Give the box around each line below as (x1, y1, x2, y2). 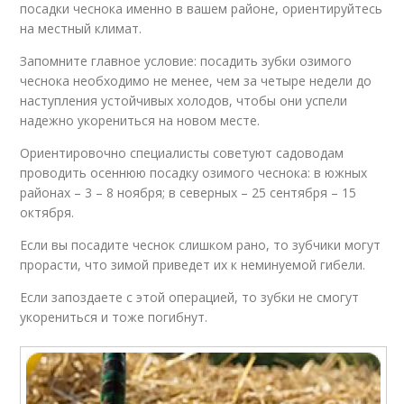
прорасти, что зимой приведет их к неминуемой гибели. (20, 255, 366, 273)
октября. (20, 203, 75, 221)
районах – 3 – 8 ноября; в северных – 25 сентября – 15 (20, 183, 357, 201)
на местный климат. (20, 19, 142, 37)
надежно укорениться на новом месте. (20, 111, 261, 129)
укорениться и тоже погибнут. (20, 308, 208, 326)
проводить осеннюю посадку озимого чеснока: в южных (20, 163, 368, 181)
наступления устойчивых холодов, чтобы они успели (20, 91, 348, 109)
